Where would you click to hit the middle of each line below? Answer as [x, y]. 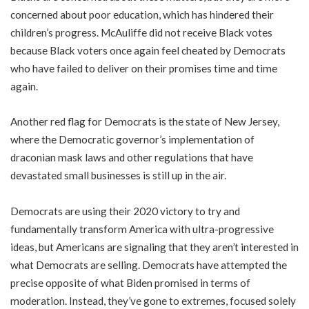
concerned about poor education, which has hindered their [142, 14]
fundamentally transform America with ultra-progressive [142, 229]
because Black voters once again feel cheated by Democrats [148, 50]
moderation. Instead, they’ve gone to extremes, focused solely [153, 300]
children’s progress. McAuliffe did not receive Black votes [141, 32]
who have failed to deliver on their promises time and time [144, 68]
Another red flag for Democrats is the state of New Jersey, [145, 122]
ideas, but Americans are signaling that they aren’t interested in [154, 247]
